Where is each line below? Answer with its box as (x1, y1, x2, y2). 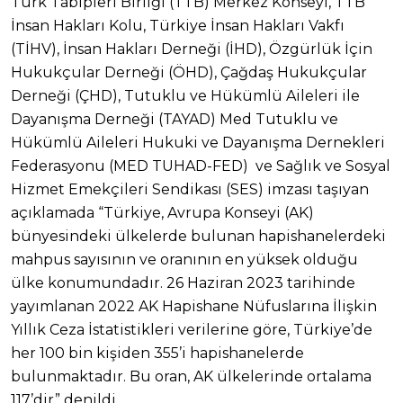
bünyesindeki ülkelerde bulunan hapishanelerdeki (11, 227, 386, 245)
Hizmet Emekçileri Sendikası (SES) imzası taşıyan (11, 180, 369, 198)
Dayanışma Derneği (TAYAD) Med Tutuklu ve (11, 110, 338, 128)
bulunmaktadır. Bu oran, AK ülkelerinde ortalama (11, 367, 372, 385)
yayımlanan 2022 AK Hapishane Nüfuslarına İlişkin (11, 297, 377, 315)
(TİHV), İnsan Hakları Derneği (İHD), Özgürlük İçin (11, 40, 372, 58)
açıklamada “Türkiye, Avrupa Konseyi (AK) (11, 203, 314, 221)
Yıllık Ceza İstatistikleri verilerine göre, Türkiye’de (11, 320, 372, 338)
